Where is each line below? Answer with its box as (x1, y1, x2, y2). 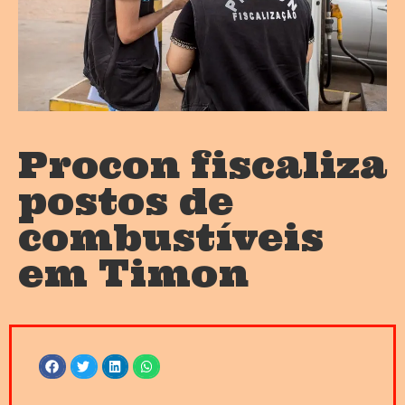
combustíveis (18, 214, 324, 261)
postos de (18, 178, 233, 225)
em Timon (18, 250, 249, 297)
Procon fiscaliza (18, 142, 387, 189)
